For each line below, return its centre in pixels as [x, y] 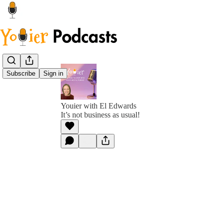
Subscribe [21, 74]
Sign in [53, 74]
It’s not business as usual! [100, 115]
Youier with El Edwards [99, 106]
